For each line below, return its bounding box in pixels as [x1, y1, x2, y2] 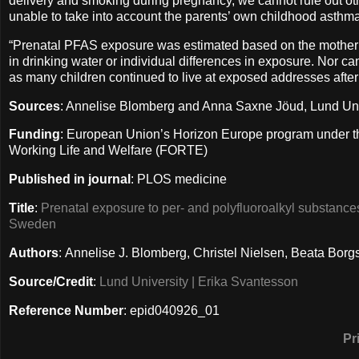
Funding [9, 127, 60, 142]
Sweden [9, 217, 56, 232]
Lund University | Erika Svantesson [99, 274, 298, 288]
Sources [9, 99, 60, 113]
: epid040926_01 [123, 303, 220, 317]
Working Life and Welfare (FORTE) [9, 143, 208, 158]
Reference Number [9, 303, 123, 317]
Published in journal [9, 172, 131, 187]
